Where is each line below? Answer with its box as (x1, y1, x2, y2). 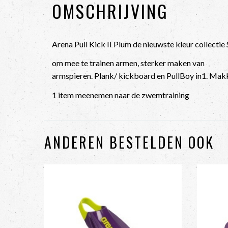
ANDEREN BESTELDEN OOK (44, 132, 214, 153)
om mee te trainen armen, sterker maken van (52, 58, 205, 68)
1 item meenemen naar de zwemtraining (52, 90, 189, 100)
